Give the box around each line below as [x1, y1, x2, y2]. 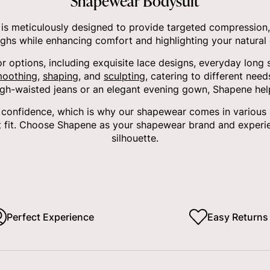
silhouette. [111, 132, 159, 145]
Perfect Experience [7, 211, 94, 224]
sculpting [104, 70, 145, 83]
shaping [43, 70, 78, 83]
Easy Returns [207, 211, 268, 224]
